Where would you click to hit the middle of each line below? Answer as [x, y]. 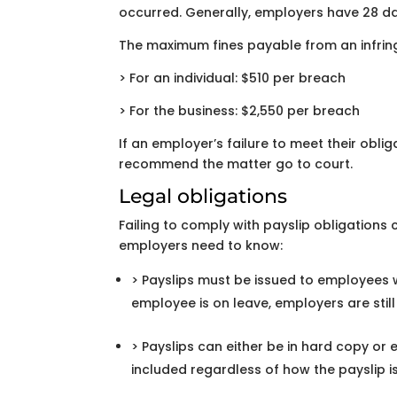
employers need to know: [201, 245]
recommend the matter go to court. [236, 164]
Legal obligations [203, 196]
